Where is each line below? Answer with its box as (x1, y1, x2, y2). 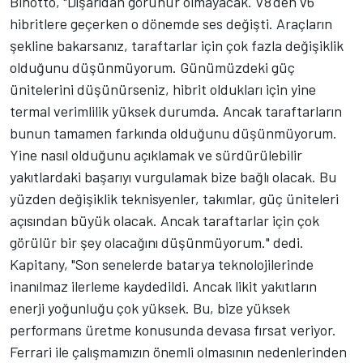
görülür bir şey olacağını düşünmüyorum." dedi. (10, 233, 304, 251)
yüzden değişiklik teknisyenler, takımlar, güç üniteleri (10, 189, 339, 207)
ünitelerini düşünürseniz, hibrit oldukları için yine (10, 79, 316, 98)
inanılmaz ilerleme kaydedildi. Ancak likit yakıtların (10, 276, 317, 295)
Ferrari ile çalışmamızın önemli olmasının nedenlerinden (10, 342, 347, 361)
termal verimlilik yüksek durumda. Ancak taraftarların (10, 101, 342, 120)
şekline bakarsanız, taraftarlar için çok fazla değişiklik (10, 36, 344, 54)
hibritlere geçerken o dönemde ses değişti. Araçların (10, 14, 332, 32)
